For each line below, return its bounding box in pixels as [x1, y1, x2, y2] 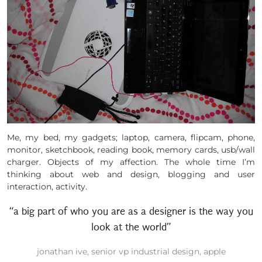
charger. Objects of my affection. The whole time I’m [7, 156, 255, 167]
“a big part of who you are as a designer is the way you [9, 205, 253, 217]
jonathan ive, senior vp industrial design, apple [36, 246, 226, 257]
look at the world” [91, 221, 171, 233]
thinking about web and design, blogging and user [7, 168, 255, 180]
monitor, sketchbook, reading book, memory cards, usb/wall [7, 144, 255, 155]
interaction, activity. [7, 181, 87, 192]
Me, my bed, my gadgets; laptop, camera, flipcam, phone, [7, 132, 255, 143]
